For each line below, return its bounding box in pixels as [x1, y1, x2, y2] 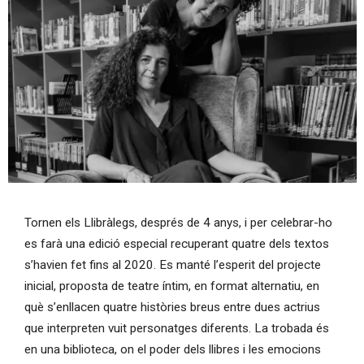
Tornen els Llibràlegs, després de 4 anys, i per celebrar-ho [24, 215, 332, 231]
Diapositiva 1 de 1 [6, 185, 103, 201]
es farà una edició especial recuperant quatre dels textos [24, 236, 329, 252]
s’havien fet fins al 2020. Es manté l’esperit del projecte [24, 258, 321, 273]
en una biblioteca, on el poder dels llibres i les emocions [24, 342, 321, 357]
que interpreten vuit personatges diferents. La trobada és [24, 321, 329, 336]
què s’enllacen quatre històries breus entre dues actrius [24, 300, 320, 315]
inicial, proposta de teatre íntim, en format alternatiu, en [24, 279, 319, 294]
